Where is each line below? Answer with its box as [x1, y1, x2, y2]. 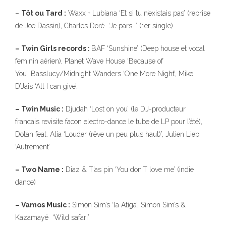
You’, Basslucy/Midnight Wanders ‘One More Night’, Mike [15, 70, 193, 78]
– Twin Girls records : [15, 44, 91, 52]
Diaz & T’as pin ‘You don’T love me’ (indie [64, 165, 194, 174]
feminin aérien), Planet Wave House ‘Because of [15, 57, 163, 65]
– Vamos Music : [15, 201, 70, 209]
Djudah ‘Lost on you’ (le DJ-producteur [64, 105, 186, 113]
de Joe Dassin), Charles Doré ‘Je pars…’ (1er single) [15, 22, 173, 30]
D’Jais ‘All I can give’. [15, 82, 78, 90]
